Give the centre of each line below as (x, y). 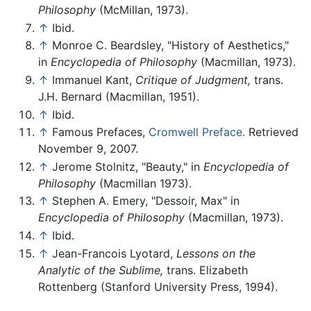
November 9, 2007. (88, 149)
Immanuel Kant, (94, 79)
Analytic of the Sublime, (101, 270)
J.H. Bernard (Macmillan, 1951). (119, 96)
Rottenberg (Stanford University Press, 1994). (158, 286)
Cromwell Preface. (197, 132)
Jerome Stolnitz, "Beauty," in (128, 166)
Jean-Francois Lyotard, (114, 253)
